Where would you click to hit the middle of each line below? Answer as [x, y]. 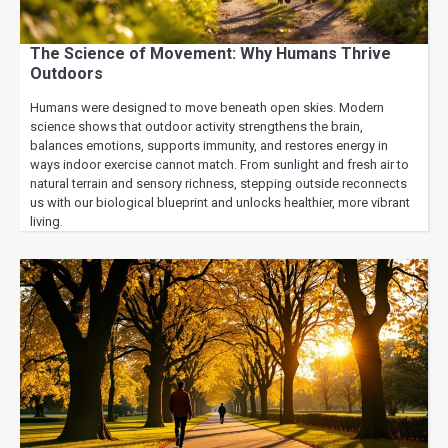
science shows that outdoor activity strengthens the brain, [196, 127]
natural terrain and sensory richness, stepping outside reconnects [218, 184]
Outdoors [66, 74]
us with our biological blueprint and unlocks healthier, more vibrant [220, 203]
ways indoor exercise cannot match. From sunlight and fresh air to [219, 165]
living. [46, 222]
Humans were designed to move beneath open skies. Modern [207, 108]
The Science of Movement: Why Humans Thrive [210, 54]
